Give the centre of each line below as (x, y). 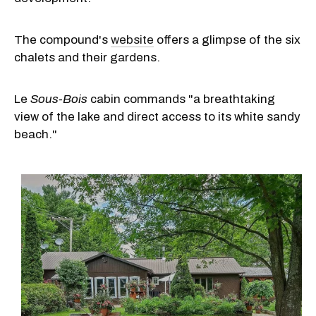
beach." (36, 134)
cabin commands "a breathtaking (181, 99)
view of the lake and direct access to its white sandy (157, 116)
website (132, 39)
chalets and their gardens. (87, 57)
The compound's (62, 39)
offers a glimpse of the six (227, 39)
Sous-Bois (59, 99)
